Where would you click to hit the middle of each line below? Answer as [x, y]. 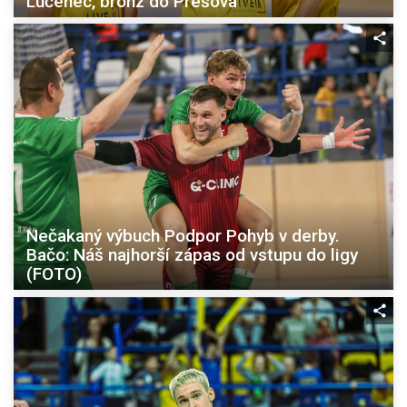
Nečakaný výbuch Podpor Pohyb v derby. [183, 235]
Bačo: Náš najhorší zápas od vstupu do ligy [192, 254]
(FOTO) [54, 273]
